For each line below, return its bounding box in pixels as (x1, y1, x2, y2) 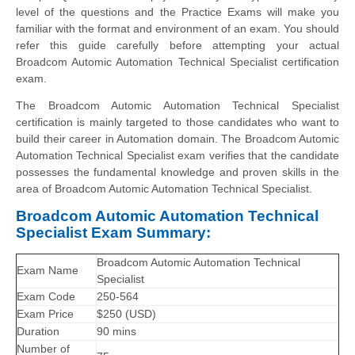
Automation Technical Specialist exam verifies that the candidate (16, 148, 339, 162)
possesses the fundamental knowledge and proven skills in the (16, 165, 339, 178)
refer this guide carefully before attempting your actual (16, 38, 339, 52)
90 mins (97, 325, 136, 338)
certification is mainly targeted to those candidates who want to (16, 115, 339, 128)
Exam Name (17, 264, 78, 277)
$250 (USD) (97, 307, 156, 321)
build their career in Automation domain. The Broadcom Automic (16, 132, 339, 145)
